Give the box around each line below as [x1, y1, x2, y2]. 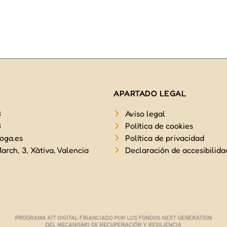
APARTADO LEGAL [113, 88, 186, 98]
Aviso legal [125, 108, 165, 119]
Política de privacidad [125, 133, 204, 143]
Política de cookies [125, 121, 193, 131]
